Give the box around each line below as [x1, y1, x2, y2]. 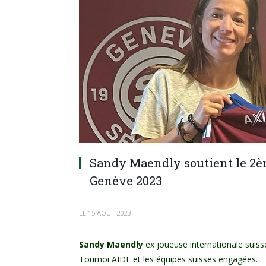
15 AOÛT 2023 [88, 208, 131, 217]
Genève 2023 [90, 173, 162, 188]
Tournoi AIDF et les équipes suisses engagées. [79, 254, 258, 265]
